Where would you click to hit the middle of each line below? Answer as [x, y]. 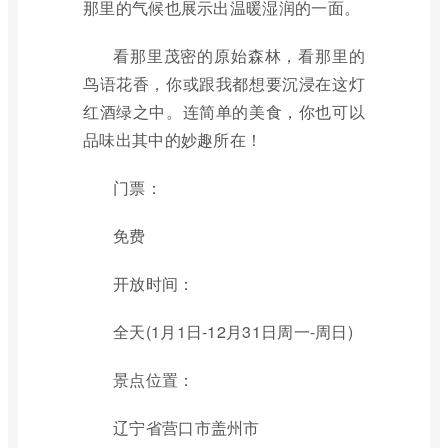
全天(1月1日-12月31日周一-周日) [233, 331]
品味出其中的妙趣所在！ [173, 139]
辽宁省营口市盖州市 [186, 427]
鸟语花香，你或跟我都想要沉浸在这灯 [224, 83]
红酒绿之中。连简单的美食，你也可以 [224, 111]
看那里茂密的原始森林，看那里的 [239, 55]
